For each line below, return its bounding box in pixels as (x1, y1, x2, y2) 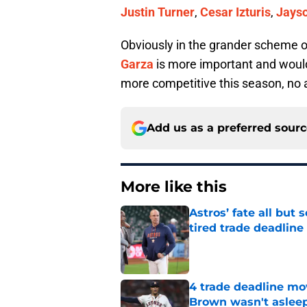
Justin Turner (121, 5, 195, 20)
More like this (121, 177, 227, 197)
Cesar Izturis (200, 5, 271, 20)
